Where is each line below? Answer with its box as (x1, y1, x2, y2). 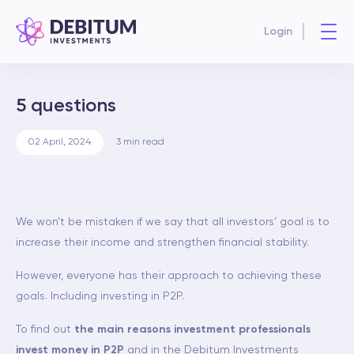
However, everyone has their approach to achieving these (16, 270, 322, 281)
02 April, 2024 (28, 137, 91, 147)
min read (123, 137, 164, 147)
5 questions (16, 96, 116, 115)
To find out (16, 324, 74, 335)
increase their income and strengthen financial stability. (16, 237, 309, 248)
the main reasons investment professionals (74, 324, 311, 335)
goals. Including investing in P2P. (16, 291, 185, 302)
